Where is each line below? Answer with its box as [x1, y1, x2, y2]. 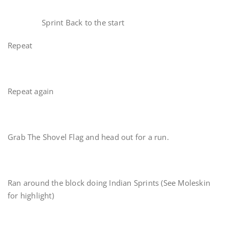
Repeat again [8, 86, 56, 96]
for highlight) [8, 190, 54, 201]
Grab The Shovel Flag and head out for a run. [8, 132, 169, 142]
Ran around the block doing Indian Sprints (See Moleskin [8, 178, 211, 188]
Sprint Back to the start [8, 17, 124, 27]
